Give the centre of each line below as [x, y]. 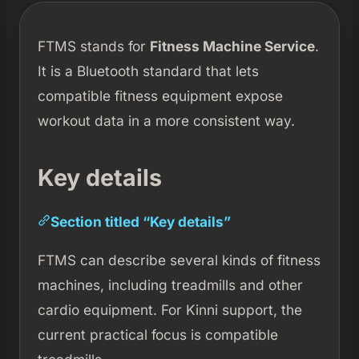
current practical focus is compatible [157, 334]
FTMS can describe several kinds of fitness [179, 260]
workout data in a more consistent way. [166, 120]
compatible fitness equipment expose [160, 95]
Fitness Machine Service [232, 46]
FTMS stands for [93, 46]
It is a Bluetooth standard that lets [148, 71]
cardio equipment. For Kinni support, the [169, 309]
